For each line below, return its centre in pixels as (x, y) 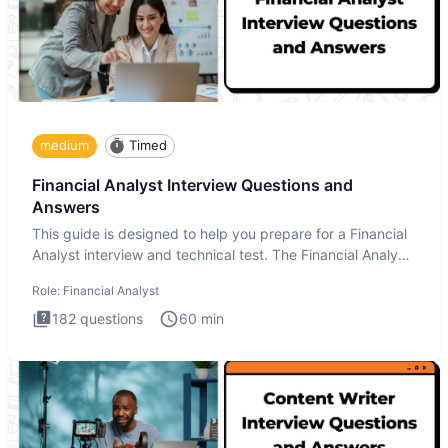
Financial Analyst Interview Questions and (192, 184)
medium (64, 145)
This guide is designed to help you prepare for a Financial (219, 234)
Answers (66, 206)
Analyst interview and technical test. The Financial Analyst (221, 255)
